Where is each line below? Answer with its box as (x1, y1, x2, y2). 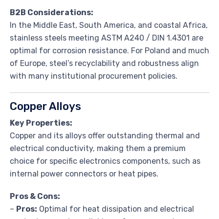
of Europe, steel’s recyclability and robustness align (10, 58, 199, 68)
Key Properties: (10, 118, 72, 128)
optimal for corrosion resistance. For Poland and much (10, 45, 209, 55)
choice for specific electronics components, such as (10, 156, 200, 166)
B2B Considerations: (10, 7, 93, 17)
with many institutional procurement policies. (10, 71, 177, 81)
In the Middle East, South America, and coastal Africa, (10, 20, 208, 30)
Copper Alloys (10, 99, 81, 113)
